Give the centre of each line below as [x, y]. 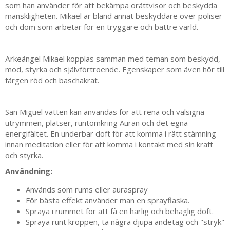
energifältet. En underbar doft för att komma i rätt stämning [111, 134]
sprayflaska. [168, 200]
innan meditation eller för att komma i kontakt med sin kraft [109, 145]
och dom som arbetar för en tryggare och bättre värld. [102, 27]
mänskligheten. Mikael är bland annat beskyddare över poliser [114, 16]
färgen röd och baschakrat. [52, 80]
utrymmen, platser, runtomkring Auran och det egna [97, 123]
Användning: [29, 171]
